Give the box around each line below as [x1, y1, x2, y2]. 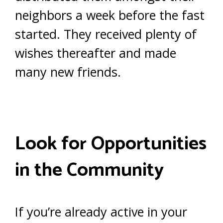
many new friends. [15, 63, 121, 81]
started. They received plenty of [15, 25, 197, 43]
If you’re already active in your [15, 203, 187, 221]
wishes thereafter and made [15, 44, 176, 62]
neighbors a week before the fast [15, 6, 205, 24]
